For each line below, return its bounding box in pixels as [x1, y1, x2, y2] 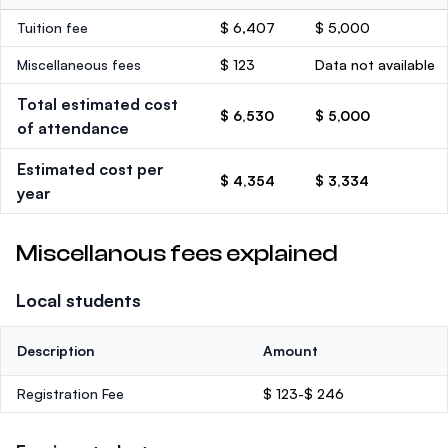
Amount [263, 342, 318, 359]
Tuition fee [17, 19, 88, 36]
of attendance [17, 118, 129, 138]
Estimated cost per [17, 159, 164, 179]
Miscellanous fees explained [16, 240, 338, 267]
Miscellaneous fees [17, 56, 141, 73]
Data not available [315, 56, 435, 73]
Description [17, 342, 95, 359]
